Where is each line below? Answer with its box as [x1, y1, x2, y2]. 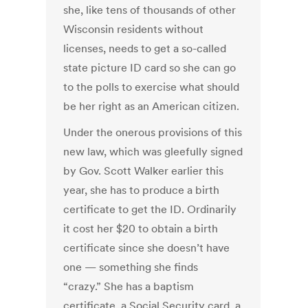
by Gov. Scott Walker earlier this [63, 164, 224, 178]
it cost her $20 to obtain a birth [63, 221, 219, 236]
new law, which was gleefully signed [63, 144, 243, 159]
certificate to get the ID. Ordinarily [63, 202, 237, 217]
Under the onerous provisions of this [63, 125, 243, 140]
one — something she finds [63, 260, 199, 274]
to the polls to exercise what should [63, 80, 240, 94]
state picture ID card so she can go [63, 60, 236, 75]
